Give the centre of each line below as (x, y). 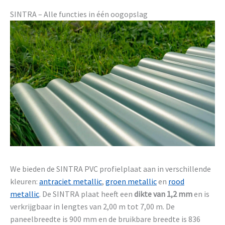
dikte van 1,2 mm (163, 194)
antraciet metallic (71, 181)
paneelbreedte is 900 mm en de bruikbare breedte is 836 (105, 219)
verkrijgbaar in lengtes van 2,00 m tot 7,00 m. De (92, 206)
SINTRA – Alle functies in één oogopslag (79, 14)
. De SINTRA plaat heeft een (87, 194)
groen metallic (131, 181)
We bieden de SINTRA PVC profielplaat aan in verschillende (110, 168)
